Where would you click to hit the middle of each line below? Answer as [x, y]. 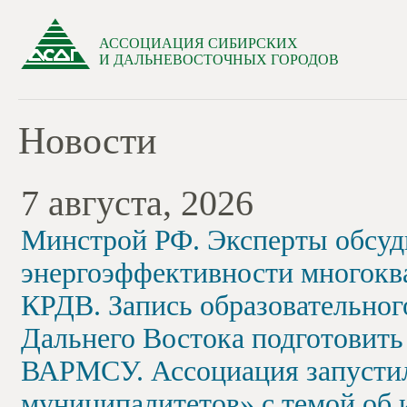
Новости [87, 141]
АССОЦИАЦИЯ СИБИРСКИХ [199, 43]
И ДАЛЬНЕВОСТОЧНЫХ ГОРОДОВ [219, 60]
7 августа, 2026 [137, 203]
